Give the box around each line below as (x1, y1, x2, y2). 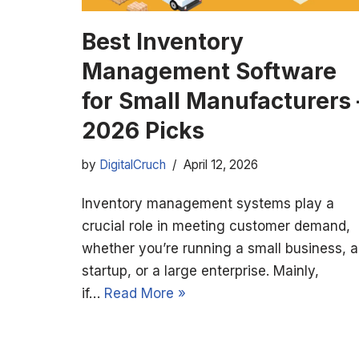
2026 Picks (82, 116, 204, 144)
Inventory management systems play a (82, 195, 334, 212)
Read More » (104, 284, 186, 301)
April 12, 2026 (184, 156, 258, 172)
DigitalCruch (99, 156, 166, 172)
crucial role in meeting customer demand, (82, 217, 350, 234)
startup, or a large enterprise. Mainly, (82, 262, 319, 279)
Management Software (82, 57, 337, 85)
